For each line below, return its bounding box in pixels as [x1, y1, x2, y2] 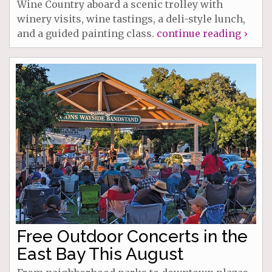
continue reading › [157, 27, 247, 40]
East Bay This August [17, 244, 183, 265]
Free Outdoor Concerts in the [17, 226, 248, 247]
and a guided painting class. [17, 27, 157, 40]
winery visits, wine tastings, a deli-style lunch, [17, 13, 245, 25]
